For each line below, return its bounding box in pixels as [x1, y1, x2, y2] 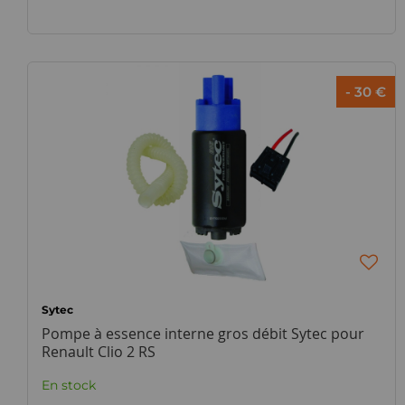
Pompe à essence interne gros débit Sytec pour [42, 324, 364, 344]
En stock [42, 377, 96, 393]
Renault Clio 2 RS [42, 342, 155, 362]
